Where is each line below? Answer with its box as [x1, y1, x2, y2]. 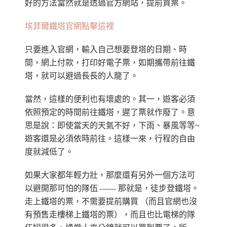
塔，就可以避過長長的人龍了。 [25, 71, 138, 81]
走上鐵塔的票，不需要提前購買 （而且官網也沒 [25, 197, 197, 206]
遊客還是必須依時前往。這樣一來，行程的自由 [25, 134, 195, 143]
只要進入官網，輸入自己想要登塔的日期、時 [25, 45, 187, 54]
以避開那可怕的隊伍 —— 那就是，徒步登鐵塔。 [25, 184, 199, 193]
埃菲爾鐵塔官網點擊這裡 [25, 22, 114, 31]
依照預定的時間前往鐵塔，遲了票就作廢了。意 [25, 108, 195, 117]
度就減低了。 [25, 147, 73, 157]
